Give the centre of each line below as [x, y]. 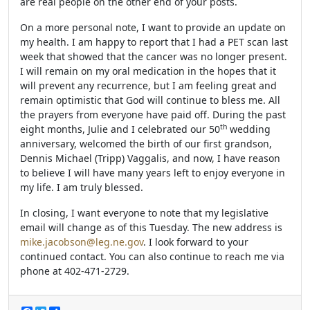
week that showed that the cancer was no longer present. [154, 56]
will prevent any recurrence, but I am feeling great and [148, 85]
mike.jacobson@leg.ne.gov [82, 242]
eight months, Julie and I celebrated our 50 [120, 129]
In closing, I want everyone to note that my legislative [144, 213]
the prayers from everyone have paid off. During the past [153, 115]
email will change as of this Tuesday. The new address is [151, 227]
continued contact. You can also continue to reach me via [152, 256]
